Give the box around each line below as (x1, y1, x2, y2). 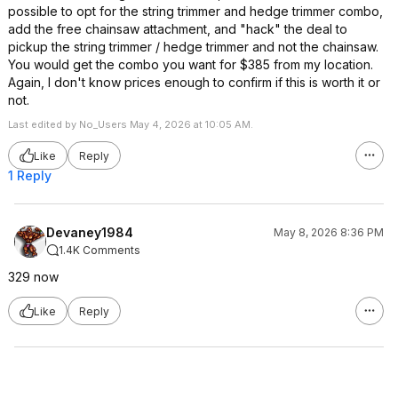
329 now (8, 269, 59, 284)
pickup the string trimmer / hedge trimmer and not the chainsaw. (8, 39, 378, 54)
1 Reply (8, 168, 52, 183)
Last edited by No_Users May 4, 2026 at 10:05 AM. (8, 118, 253, 131)
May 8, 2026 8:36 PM (274, 226, 384, 239)
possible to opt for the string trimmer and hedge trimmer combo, (8, 4, 383, 19)
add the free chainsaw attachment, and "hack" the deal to (8, 21, 347, 36)
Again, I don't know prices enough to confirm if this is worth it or (8, 75, 380, 90)
